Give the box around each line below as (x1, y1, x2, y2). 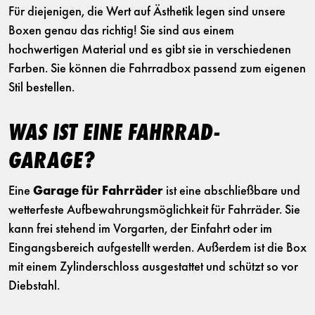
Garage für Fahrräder (33, 185, 163, 199)
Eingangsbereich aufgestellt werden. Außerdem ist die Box (8, 242, 307, 256)
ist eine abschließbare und (163, 185, 300, 199)
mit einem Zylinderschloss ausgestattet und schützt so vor (8, 261, 298, 275)
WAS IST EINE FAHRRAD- (8, 122, 221, 146)
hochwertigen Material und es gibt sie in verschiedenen (8, 44, 291, 58)
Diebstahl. (8, 280, 60, 294)
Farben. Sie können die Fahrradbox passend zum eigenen (8, 63, 306, 77)
